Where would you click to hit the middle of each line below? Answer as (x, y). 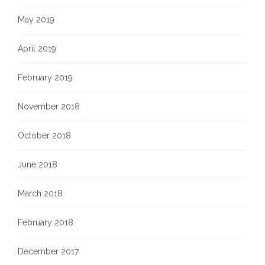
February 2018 (46, 222)
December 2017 (48, 251)
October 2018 (44, 135)
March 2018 (40, 193)
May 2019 (36, 20)
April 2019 (37, 49)
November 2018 (49, 106)
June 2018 (38, 164)
